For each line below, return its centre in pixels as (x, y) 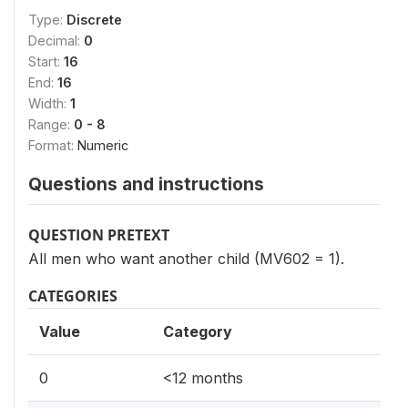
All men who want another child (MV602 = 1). (186, 258)
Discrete (94, 19)
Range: (51, 124)
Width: (49, 103)
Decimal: (56, 40)
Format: (53, 145)
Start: (46, 61)
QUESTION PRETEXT (99, 235)
